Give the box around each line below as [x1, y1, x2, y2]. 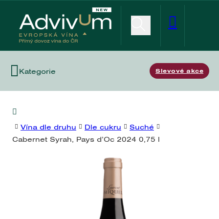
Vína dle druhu [21, 122, 76, 131]
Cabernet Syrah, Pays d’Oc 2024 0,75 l [12, 134, 160, 144]
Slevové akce [155, 67, 203, 75]
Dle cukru [85, 122, 121, 131]
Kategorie [19, 66, 56, 76]
